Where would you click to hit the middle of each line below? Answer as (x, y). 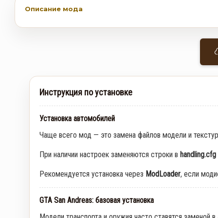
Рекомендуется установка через (92, 174)
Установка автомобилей (77, 118)
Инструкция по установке (86, 92)
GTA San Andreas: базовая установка (97, 200)
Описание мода (54, 9)
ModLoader (163, 174)
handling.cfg (198, 154)
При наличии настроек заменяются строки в (110, 154)
